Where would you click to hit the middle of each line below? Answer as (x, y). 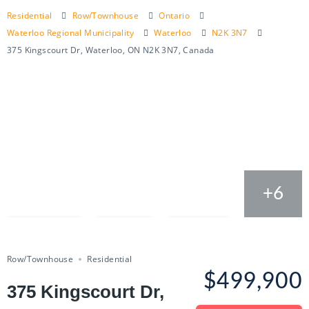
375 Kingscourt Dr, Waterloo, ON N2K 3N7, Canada (111, 50)
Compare (52, 231)
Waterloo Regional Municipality (70, 33)
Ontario (175, 16)
